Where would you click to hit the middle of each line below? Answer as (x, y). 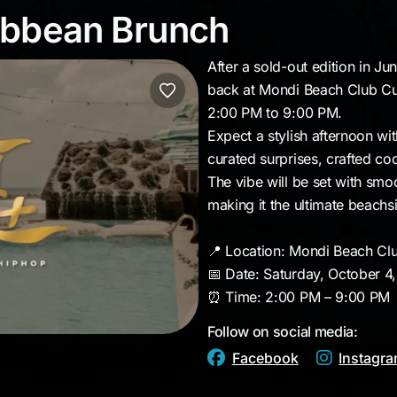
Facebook (265, 358)
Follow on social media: (283, 331)
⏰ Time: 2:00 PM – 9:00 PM (299, 297)
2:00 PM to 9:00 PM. (275, 113)
